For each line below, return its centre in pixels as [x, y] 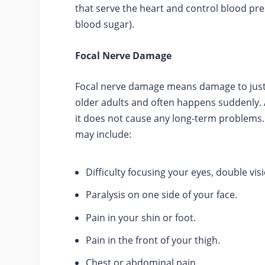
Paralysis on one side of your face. [162, 195]
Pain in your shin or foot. [141, 217]
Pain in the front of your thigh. [153, 240]
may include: [104, 135]
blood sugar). [105, 25]
